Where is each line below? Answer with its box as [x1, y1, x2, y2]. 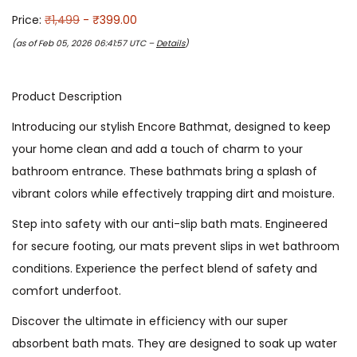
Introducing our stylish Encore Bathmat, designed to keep [12, 119, 331, 135]
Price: [12, 12, 45, 28]
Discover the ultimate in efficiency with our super [12, 313, 288, 329]
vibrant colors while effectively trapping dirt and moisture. [12, 186, 335, 202]
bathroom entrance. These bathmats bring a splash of [12, 163, 317, 179]
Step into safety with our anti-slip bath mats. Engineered [12, 216, 328, 232]
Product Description [12, 88, 122, 104]
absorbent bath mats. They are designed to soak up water [12, 335, 337, 351]
